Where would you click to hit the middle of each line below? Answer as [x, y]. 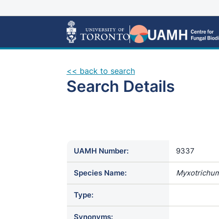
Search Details [121, 86]
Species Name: [100, 173]
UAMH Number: [101, 151]
